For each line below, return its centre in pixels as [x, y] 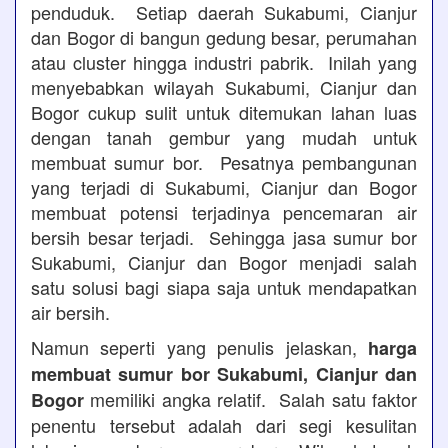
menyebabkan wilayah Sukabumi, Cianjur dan [224, 87]
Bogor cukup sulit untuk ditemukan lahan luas [224, 112]
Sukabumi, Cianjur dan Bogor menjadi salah [224, 262]
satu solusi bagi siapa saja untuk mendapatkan [224, 287]
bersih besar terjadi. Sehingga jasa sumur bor [224, 237]
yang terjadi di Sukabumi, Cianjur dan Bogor [224, 187]
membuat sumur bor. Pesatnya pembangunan [224, 162]
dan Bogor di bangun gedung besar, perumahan [224, 37]
